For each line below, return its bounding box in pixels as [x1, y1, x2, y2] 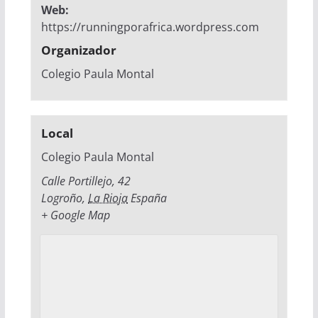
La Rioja [88, 190, 128, 207]
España [131, 190, 168, 207]
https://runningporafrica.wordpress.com [41, 19, 260, 35]
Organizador [41, 42, 117, 59]
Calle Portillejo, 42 [41, 173, 131, 190]
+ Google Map [41, 207, 111, 224]
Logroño [41, 190, 83, 207]
